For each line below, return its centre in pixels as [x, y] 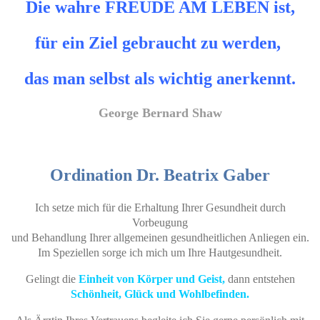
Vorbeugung [160, 222]
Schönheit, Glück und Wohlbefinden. [160, 294]
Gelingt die [52, 279]
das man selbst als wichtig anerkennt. [160, 79]
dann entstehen [260, 279]
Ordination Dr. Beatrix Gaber [160, 175]
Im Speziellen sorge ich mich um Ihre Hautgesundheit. [160, 252]
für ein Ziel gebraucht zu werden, [160, 43]
